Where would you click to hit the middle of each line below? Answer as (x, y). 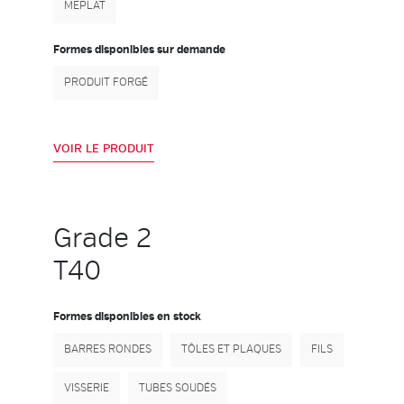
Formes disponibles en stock (127, 317)
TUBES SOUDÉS (178, 388)
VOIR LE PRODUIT (104, 149)
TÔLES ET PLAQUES (231, 349)
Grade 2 (102, 239)
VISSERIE (87, 388)
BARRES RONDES (108, 349)
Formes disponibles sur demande (139, 50)
